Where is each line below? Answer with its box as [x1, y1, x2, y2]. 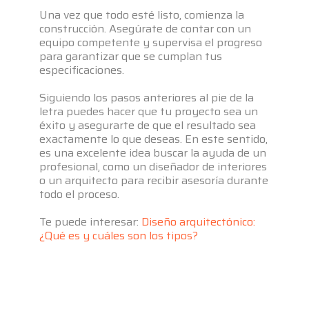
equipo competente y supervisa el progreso [39, 33, 263, 51]
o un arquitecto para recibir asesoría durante [39, 171, 269, 189]
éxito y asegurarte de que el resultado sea [39, 116, 257, 134]
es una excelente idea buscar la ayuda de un [39, 143, 267, 161]
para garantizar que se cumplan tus [39, 47, 223, 65]
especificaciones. [39, 61, 125, 79]
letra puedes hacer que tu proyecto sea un [39, 102, 259, 120]
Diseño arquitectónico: [141, 212, 256, 230]
